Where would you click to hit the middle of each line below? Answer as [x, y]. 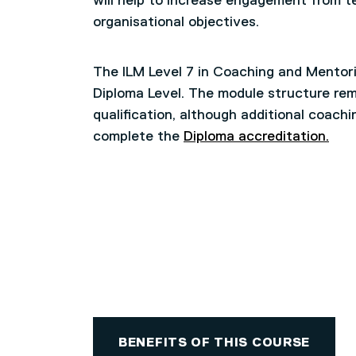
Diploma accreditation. [256, 137]
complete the [138, 137]
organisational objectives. [176, 22]
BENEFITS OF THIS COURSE [215, 343]
